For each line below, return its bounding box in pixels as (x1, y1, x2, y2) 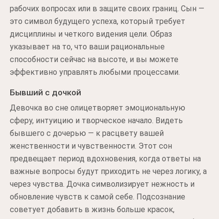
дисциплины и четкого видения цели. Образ (10, 29, 172, 39)
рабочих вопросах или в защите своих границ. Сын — (10, 4, 204, 13)
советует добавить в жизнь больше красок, (10, 205, 175, 214)
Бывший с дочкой (10, 88, 81, 97)
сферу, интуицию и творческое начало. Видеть (10, 116, 183, 125)
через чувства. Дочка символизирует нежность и (10, 179, 195, 189)
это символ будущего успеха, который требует (10, 17, 185, 26)
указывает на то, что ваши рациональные (10, 42, 165, 51)
